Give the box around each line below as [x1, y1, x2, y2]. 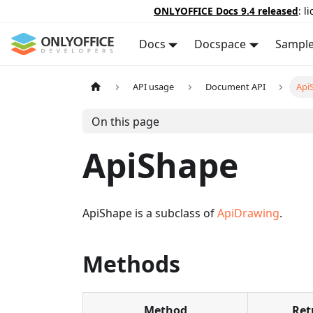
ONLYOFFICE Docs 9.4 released [154, 4, 298, 17]
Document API [205, 80, 265, 94]
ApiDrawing [217, 205, 279, 221]
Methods [82, 249, 180, 279]
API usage [133, 80, 175, 94]
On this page [91, 113, 159, 129]
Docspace [194, 36, 247, 52]
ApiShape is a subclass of [82, 205, 217, 221]
